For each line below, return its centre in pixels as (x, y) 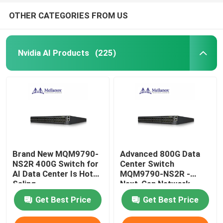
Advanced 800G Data (160, 154)
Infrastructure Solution (165, 193)
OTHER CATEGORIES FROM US (68, 15)
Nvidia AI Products (53, 53)
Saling (24, 183)
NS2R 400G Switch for (56, 164)
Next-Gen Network (155, 183)
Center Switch (147, 164)
